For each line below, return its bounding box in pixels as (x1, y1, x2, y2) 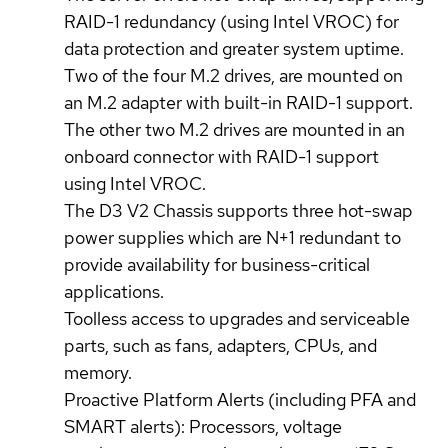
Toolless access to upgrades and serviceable (64, 306, 410, 330)
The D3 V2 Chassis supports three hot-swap (64, 198, 413, 222)
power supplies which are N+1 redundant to (64, 225, 401, 249)
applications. (64, 279, 164, 303)
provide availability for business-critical (64, 252, 370, 276)
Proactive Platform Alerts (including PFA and (64, 387, 416, 411)
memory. (64, 360, 132, 384)
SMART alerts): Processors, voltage (64, 414, 342, 438)
